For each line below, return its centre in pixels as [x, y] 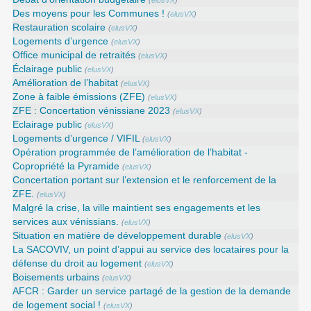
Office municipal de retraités [74, 56]
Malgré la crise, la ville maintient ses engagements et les [137, 208]
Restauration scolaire [59, 28]
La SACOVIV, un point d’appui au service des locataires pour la [151, 250]
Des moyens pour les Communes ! [89, 14]
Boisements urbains [56, 278]
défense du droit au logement [77, 264]
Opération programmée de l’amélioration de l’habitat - [131, 153]
